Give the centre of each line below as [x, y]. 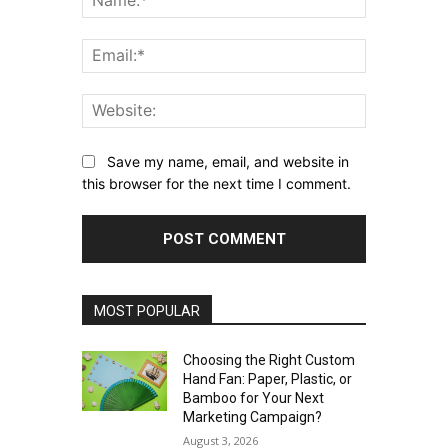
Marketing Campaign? [253, 417]
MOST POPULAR [146, 311]
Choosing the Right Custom [269, 360]
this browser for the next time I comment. [216, 184]
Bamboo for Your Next [254, 398]
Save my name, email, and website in [227, 161]
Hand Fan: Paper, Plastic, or [268, 379]
